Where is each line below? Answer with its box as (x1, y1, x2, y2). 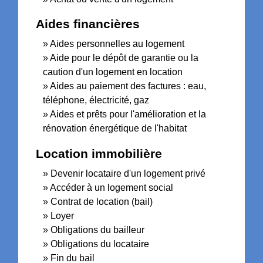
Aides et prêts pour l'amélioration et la (50, 109, 207, 120)
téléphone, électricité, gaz (43, 95, 150, 106)
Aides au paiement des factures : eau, (50, 81, 207, 92)
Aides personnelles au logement (50, 39, 185, 49)
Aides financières (36, 17, 140, 31)
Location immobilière (36, 146, 163, 160)
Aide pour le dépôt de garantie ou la (50, 53, 199, 63)
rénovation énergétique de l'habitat (43, 123, 187, 134)
